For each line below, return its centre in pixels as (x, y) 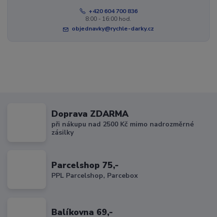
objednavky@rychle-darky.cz (113, 29)
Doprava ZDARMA (90, 114)
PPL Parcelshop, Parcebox (95, 176)
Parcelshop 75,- (85, 165)
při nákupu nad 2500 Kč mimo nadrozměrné (123, 124)
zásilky (63, 133)
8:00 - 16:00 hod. (108, 19)
